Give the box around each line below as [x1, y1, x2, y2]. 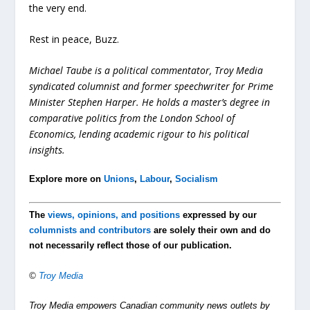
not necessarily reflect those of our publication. [29, 240, 232, 251]
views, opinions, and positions [48, 210, 181, 221]
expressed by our [180, 210, 257, 221]
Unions [104, 174, 135, 185]
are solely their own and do [151, 225, 271, 236]
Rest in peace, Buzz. [29, 33, 120, 46]
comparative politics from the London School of [29, 111, 235, 125]
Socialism [175, 174, 219, 185]
